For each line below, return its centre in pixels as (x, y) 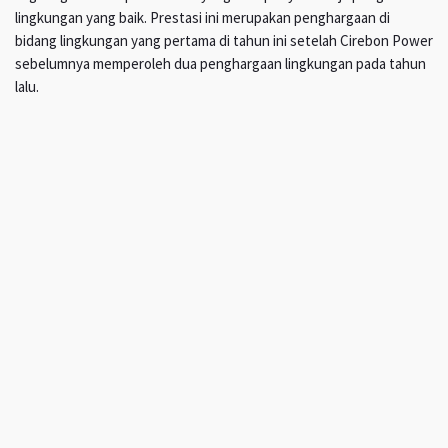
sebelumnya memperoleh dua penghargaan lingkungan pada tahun (220, 64)
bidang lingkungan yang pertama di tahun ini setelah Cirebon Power (224, 41)
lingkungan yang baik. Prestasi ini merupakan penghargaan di (202, 18)
